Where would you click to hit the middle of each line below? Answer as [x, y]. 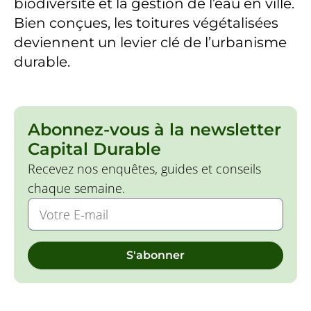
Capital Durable [94, 149]
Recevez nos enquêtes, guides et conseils [144, 169]
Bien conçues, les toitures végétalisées [146, 23]
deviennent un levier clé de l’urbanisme [150, 43]
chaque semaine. [76, 188]
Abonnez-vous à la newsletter [154, 130]
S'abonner [155, 255]
